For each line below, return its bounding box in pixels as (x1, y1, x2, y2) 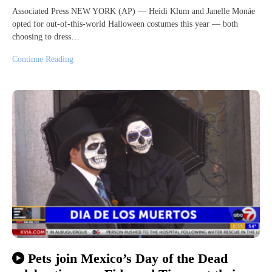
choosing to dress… (12, 32, 80, 41)
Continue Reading (12, 54, 73, 64)
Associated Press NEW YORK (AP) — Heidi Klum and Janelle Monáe (12, 6, 255, 16)
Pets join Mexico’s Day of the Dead (27, 250, 228, 266)
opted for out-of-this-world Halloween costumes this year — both (12, 19, 238, 29)
